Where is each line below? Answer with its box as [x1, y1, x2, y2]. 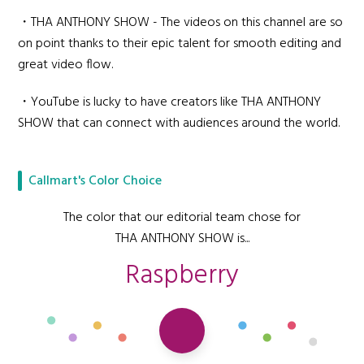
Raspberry [125, 254, 239, 297]
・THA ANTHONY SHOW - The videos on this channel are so [18, 12, 344, 33]
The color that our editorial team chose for [63, 207, 301, 228]
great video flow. [18, 54, 114, 76]
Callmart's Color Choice [28, 170, 162, 192]
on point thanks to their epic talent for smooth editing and [18, 33, 342, 54]
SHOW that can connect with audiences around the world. [18, 113, 340, 134]
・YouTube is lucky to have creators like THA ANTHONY [18, 92, 322, 113]
